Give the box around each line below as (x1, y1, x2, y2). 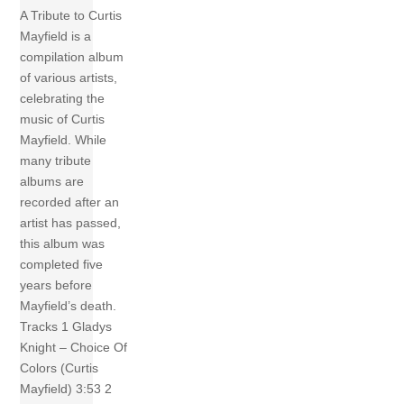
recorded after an (20, 195, 120, 210)
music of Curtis (20, 112, 106, 127)
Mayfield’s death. (20, 298, 124, 314)
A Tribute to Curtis (20, 8, 123, 23)
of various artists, (20, 70, 118, 86)
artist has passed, (20, 216, 122, 231)
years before (20, 278, 93, 293)
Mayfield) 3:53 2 (20, 381, 113, 397)
